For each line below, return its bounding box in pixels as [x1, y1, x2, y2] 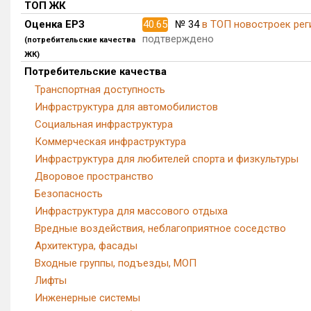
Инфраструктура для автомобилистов [35, 101, 218, 113]
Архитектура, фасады [35, 239, 137, 252]
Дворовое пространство [35, 170, 153, 183]
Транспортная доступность [35, 83, 165, 96]
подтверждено [142, 33, 214, 45]
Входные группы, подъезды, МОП [35, 257, 196, 269]
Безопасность [35, 187, 103, 200]
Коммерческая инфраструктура [35, 135, 186, 148]
